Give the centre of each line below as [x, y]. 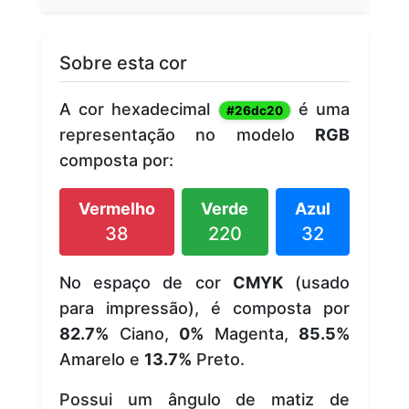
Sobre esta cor [123, 63]
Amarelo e [102, 359]
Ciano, [144, 333]
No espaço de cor [146, 282]
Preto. [218, 359]
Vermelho [117, 208]
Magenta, [251, 333]
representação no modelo [187, 134]
